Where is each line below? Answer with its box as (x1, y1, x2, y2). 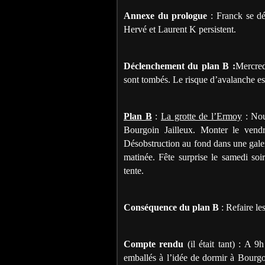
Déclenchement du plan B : (124, 60, 235, 71)
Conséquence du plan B (124, 202, 219, 212)
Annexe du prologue (124, 10, 208, 21)
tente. (124, 165, 144, 176)
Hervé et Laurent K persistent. (124, 24, 236, 34)
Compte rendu (124, 238, 184, 249)
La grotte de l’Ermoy (160, 111, 242, 121)
